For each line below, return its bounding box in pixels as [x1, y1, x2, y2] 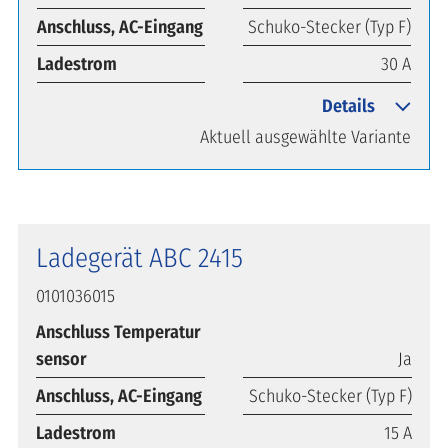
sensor [36, 347, 87, 370]
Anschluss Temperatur [36, 320, 201, 343]
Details [322, 94, 375, 117]
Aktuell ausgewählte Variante [200, 125, 411, 148]
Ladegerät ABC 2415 [36, 241, 243, 274]
